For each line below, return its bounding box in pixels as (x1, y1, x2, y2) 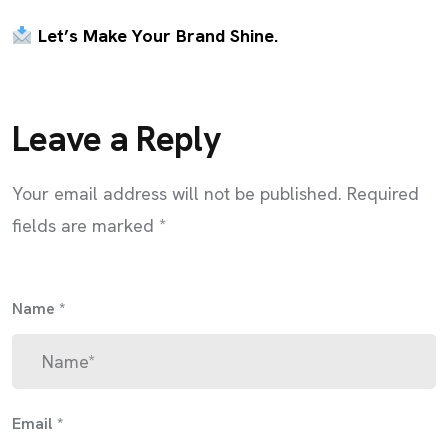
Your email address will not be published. (12, 182, 342, 205)
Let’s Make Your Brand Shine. (37, 24, 278, 47)
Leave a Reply (12, 116, 221, 162)
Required (347, 182, 419, 205)
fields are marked (12, 214, 159, 237)
